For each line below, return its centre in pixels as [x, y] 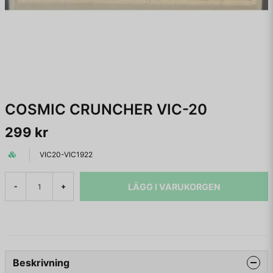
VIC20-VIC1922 [66, 154]
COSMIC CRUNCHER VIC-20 [106, 109]
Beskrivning [41, 263]
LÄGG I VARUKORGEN [174, 186]
